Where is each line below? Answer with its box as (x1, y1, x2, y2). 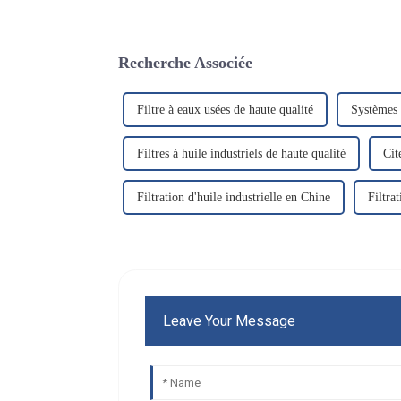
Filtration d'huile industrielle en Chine (137, 190, 330, 204)
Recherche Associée (118, 53, 252, 72)
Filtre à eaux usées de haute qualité (137, 102, 313, 116)
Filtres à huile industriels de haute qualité (137, 146, 346, 160)
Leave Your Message (163, 311, 296, 329)
